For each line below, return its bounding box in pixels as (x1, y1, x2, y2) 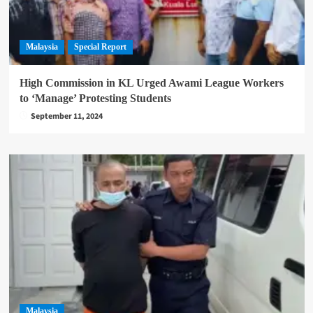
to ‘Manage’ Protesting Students (19, 92, 171, 104)
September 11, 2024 (30, 110, 103, 122)
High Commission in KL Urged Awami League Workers (19, 77, 284, 89)
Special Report (73, 42, 126, 52)
